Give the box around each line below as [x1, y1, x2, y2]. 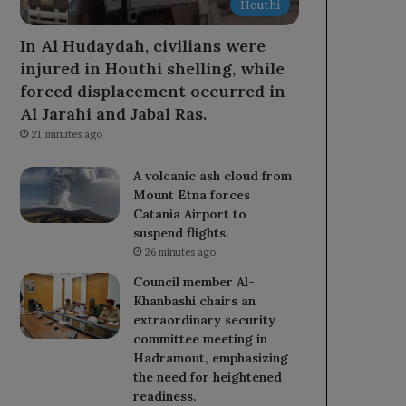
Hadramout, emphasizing [133, 349, 289, 366]
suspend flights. [133, 224, 230, 241]
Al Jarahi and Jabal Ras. [20, 102, 208, 124]
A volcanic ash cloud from [133, 167, 293, 184]
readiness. [133, 387, 198, 404]
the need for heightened [133, 368, 283, 385]
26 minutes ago [144, 245, 217, 258]
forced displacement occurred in [20, 80, 286, 101]
